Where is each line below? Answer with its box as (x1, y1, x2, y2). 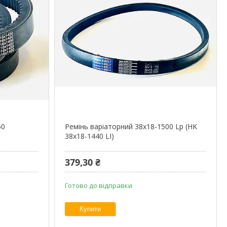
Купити (79, 205, 101, 213)
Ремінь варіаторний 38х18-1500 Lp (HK (64, 121, 197, 131)
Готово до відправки (64, 180, 132, 190)
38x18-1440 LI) (64, 131, 114, 141)
